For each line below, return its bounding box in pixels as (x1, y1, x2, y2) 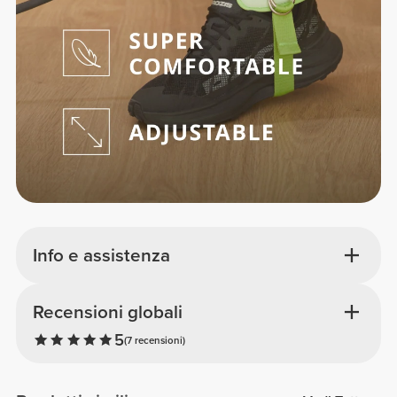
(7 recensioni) (123, 333, 185, 346)
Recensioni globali (32, 301, 183, 324)
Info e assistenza (32, 244, 170, 267)
